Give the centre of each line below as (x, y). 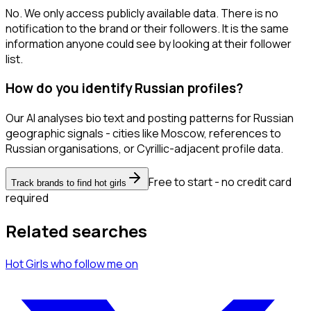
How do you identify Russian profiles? (124, 89)
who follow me (87, 263)
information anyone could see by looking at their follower (149, 43)
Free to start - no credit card (220, 182)
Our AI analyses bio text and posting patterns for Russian (150, 118)
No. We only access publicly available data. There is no (142, 13)
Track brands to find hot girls (69, 183)
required (27, 198)
